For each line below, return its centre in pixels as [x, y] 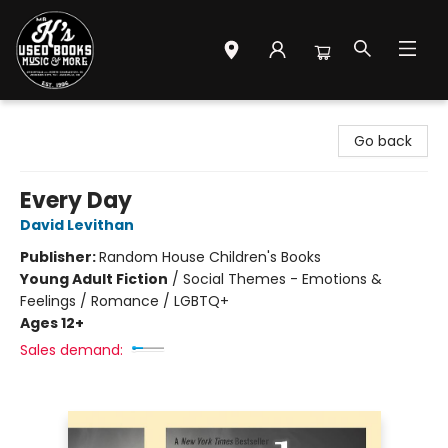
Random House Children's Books [210, 257]
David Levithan [77, 225]
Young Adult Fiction [94, 279]
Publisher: [59, 257]
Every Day [76, 200]
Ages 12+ [52, 323]
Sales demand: [71, 350]
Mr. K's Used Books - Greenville [119, 119]
